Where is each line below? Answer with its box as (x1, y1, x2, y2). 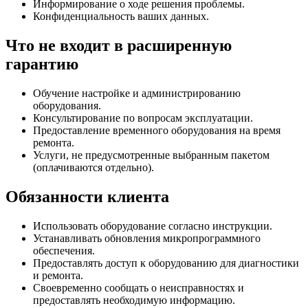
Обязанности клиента (5, 187, 169, 206)
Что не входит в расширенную (5, 36, 232, 54)
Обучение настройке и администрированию (33, 87, 241, 99)
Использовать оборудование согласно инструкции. (33, 219, 272, 232)
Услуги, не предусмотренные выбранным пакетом (33, 148, 269, 161)
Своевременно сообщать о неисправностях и (33, 281, 244, 294)
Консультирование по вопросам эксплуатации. (33, 111, 253, 124)
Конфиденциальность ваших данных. (33, 10, 209, 22)
